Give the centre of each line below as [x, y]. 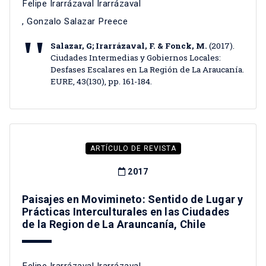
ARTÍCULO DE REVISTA [133, 149]
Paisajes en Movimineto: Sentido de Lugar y [133, 199]
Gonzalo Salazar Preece [77, 22]
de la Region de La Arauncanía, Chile [114, 224]
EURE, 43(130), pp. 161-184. [101, 82]
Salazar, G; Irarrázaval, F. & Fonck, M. [129, 46]
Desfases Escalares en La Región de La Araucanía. [147, 70]
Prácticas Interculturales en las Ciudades [126, 212]
